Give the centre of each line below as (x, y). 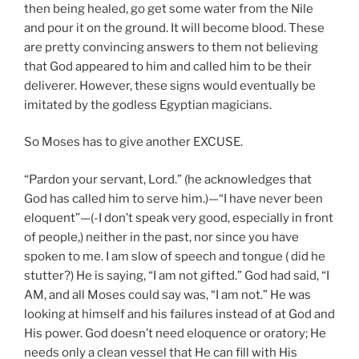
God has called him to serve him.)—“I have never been (173, 198)
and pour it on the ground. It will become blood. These (174, 28)
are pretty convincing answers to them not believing (171, 47)
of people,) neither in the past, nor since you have (161, 237)
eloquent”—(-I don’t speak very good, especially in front (179, 218)
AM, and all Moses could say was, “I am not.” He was (167, 294)
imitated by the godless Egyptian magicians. (148, 105)
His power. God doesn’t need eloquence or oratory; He (175, 333)
